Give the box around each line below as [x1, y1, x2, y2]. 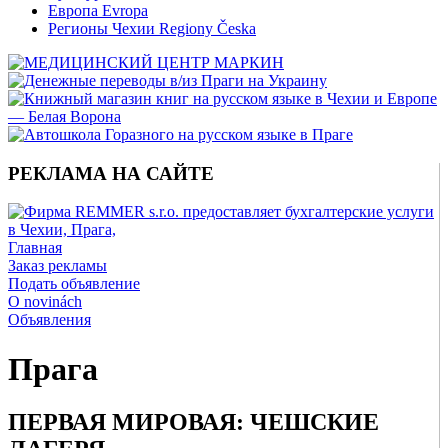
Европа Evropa [48, 2, 148, 19]
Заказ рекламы [8, 257, 107, 275]
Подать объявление [8, 275, 140, 293]
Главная [8, 239, 62, 257]
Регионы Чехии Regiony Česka [48, 20, 256, 37]
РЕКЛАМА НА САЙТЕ [8, 162, 214, 184]
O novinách [8, 293, 82, 311]
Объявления [8, 311, 91, 329]
